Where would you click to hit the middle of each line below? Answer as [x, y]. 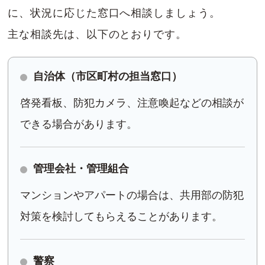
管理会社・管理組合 [81, 169]
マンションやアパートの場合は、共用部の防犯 [132, 195]
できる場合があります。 [79, 125]
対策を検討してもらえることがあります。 [122, 217]
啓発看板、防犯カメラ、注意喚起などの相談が [132, 103]
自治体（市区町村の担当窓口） [108, 77]
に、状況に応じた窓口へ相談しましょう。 [114, 13]
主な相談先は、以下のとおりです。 [97, 35]
